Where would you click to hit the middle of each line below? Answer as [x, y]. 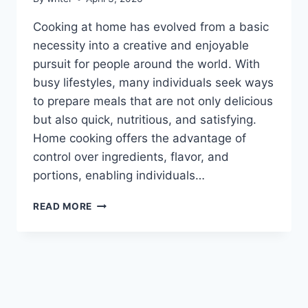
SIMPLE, [112, 275]
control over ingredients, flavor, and [131, 157]
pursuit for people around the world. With [146, 64]
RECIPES [113, 232]
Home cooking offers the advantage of [140, 139]
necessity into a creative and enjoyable [141, 46]
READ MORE [63, 207]
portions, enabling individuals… [119, 176]
